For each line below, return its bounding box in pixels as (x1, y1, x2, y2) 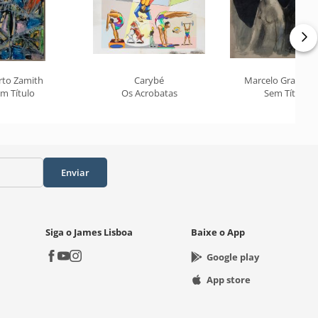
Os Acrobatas (121, 87, 177, 99)
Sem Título (263, 87, 309, 99)
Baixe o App (191, 226, 245, 238)
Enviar (61, 166, 89, 179)
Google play (207, 251, 259, 263)
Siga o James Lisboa (45, 226, 133, 238)
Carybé (134, 74, 164, 87)
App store (207, 273, 251, 286)
